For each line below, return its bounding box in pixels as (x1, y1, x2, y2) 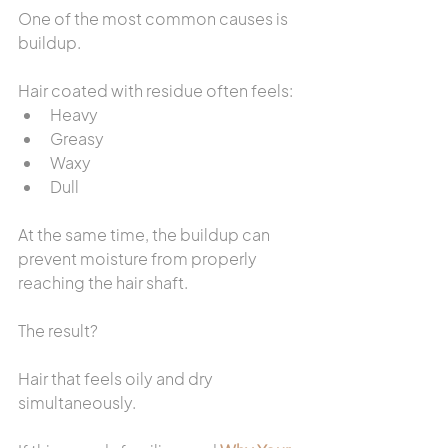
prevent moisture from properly (18, 248, 260, 269)
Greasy (50, 128, 104, 149)
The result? (18, 320, 98, 341)
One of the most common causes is (18, 8, 291, 29)
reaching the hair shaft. (18, 272, 188, 293)
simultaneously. (18, 392, 136, 413)
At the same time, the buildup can (18, 224, 273, 245)
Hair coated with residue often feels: (18, 80, 293, 101)
